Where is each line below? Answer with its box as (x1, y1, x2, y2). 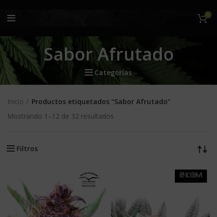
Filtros (16, 144, 38, 154)
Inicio (7, 97, 24, 107)
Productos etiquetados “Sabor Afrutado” (31, 97, 170, 107)
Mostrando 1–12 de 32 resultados (7, 111, 114, 121)
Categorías (94, 68, 132, 77)
